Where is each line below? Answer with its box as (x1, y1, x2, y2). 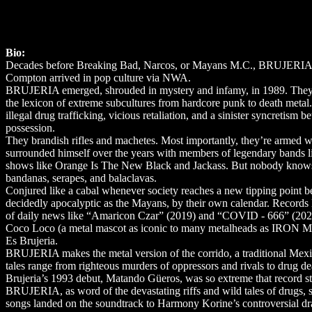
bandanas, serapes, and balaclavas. (6, 171, 157, 184)
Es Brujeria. (6, 234, 58, 247)
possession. (6, 121, 55, 134)
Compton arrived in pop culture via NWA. (6, 71, 191, 84)
